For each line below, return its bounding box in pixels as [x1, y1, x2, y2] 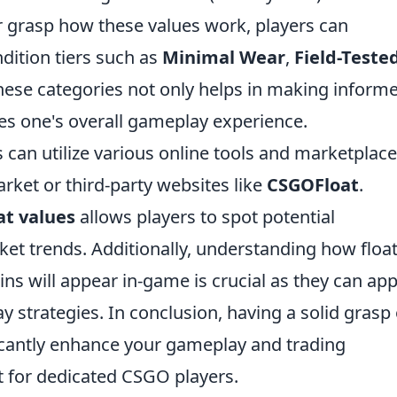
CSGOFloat [267, 173, 359, 198]
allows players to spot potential [75, 205, 335, 230]
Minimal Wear [162, 45, 285, 70]
